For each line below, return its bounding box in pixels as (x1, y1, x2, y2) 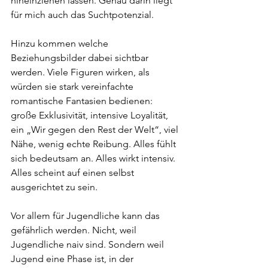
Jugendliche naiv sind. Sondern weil (11, 239, 166, 250)
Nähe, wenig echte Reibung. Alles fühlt (11, 138, 178, 150)
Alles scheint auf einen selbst (11, 167, 136, 178)
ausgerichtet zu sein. (11, 181, 98, 193)
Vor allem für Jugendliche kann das (11, 210, 162, 221)
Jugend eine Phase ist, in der (11, 253, 136, 264)
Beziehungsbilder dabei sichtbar (11, 52, 151, 63)
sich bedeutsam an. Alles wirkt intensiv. (11, 153, 178, 164)
